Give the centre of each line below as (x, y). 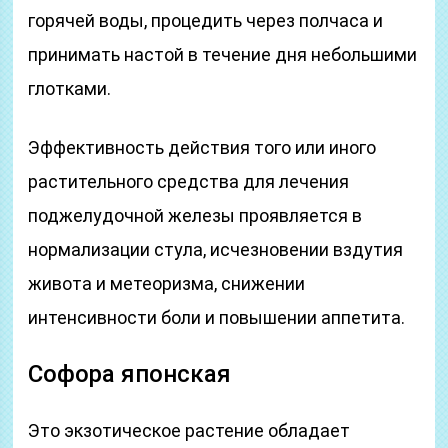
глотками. (70, 88)
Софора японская (130, 374)
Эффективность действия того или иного (202, 147)
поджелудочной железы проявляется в (195, 215)
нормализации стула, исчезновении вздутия (216, 249)
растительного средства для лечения (189, 181)
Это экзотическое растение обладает (189, 430)
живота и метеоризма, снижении (167, 283)
